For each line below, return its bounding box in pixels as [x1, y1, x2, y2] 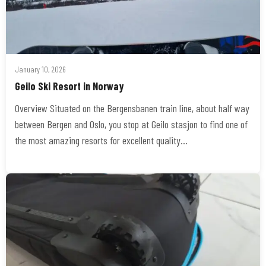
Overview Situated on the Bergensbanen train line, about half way [15, 102, 249, 115]
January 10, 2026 [15, 64, 66, 74]
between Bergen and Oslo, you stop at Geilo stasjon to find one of [15, 118, 248, 131]
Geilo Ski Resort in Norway [15, 80, 124, 93]
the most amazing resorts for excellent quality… [15, 134, 188, 147]
